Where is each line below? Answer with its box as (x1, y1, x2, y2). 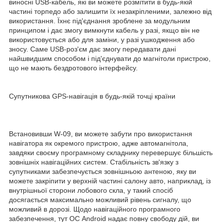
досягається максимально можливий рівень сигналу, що (9, 196, 191, 204)
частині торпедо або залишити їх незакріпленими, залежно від (9, 7, 212, 16)
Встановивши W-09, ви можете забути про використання (9, 130, 192, 138)
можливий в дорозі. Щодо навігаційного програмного (9, 205, 180, 214)
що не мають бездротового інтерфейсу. (9, 64, 138, 72)
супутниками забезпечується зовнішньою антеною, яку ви (9, 167, 196, 176)
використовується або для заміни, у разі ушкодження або (9, 36, 195, 44)
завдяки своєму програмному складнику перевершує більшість (9, 149, 213, 157)
